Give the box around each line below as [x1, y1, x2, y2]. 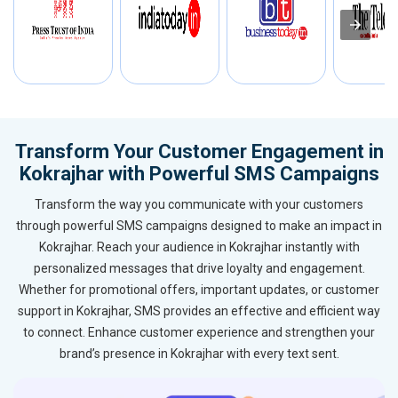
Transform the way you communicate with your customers [35, 197, 363, 212]
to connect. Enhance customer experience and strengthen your [23, 325, 375, 340]
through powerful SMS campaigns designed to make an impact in [16, 219, 382, 234]
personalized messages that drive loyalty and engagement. [33, 261, 365, 276]
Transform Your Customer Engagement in [14, 140, 384, 163]
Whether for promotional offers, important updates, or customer [19, 283, 379, 298]
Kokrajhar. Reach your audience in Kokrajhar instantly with [38, 240, 360, 255]
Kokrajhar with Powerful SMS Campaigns [19, 163, 379, 186]
